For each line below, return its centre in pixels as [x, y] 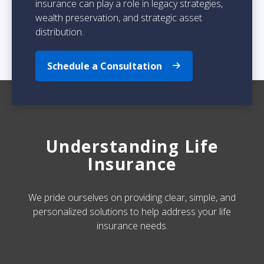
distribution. [60, 32]
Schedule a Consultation [105, 66]
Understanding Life [132, 146]
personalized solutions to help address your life [132, 212]
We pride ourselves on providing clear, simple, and [132, 197]
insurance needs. [132, 226]
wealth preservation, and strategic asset [119, 18]
